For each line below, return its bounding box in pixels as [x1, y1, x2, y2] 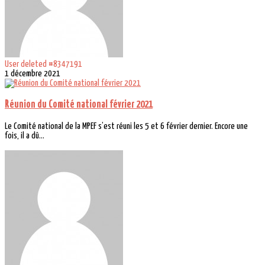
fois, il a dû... [5, 131, 44, 140]
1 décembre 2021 [5, 69, 60, 79]
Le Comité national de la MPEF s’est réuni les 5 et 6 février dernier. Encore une [5, 121, 248, 131]
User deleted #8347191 [5, 60, 82, 69]
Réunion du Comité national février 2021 [5, 99, 153, 111]
